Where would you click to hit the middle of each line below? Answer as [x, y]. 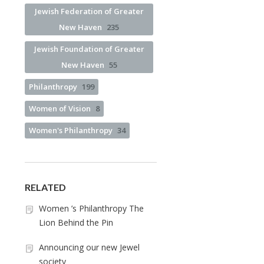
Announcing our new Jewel [89, 247]
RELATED [45, 187]
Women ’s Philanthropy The [91, 208]
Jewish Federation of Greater [89, 11]
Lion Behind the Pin [76, 222]
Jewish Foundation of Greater [89, 49]
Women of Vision [60, 108]
